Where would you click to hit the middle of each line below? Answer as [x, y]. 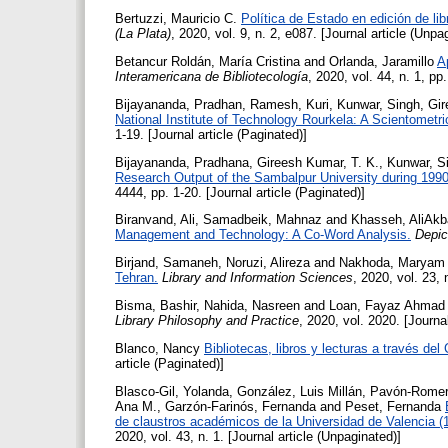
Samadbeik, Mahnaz [262, 220]
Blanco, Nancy [157, 348]
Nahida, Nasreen [252, 305]
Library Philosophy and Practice [207, 320]
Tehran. [136, 278]
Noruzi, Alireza [268, 263]
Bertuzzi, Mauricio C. [176, 19]
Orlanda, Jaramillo [381, 62]
